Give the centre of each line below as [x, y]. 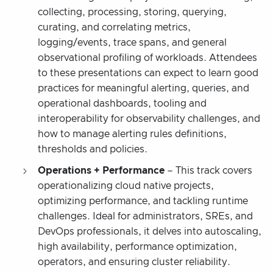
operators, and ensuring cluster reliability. [134, 262]
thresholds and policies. [93, 149]
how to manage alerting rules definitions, [132, 134]
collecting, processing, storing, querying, [132, 12]
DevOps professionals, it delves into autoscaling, [150, 231]
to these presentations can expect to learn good [148, 73]
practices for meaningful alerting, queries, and [144, 88]
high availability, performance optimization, [137, 246]
